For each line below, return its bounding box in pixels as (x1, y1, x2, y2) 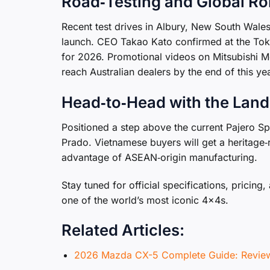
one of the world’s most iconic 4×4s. (61, 193, 228, 206)
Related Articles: (61, 221, 184, 240)
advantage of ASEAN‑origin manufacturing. (61, 151, 257, 163)
